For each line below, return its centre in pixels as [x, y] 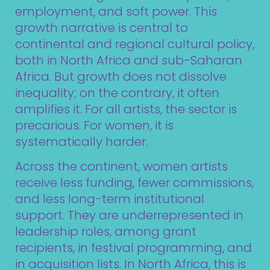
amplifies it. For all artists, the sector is [126, 109]
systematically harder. [81, 141]
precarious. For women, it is [94, 125]
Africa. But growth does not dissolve [121, 76]
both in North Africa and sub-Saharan [129, 60]
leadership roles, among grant [106, 232]
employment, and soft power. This [116, 11]
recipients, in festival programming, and [133, 248]
